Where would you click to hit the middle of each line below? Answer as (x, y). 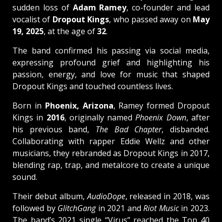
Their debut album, (50, 196)
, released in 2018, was (167, 196)
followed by (35, 208)
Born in (29, 106)
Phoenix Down (161, 118)
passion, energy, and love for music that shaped (111, 75)
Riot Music (161, 208)
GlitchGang (77, 208)
